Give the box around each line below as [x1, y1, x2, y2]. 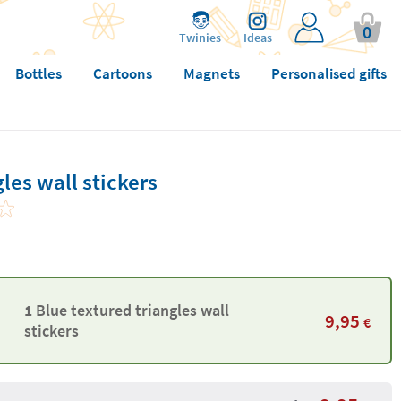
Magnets [183, 64, 240, 83]
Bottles [14, 64, 62, 83]
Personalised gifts [270, 64, 387, 83]
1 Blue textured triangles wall [23, 300, 229, 320]
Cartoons [92, 64, 152, 83]
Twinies [179, 30, 221, 46]
